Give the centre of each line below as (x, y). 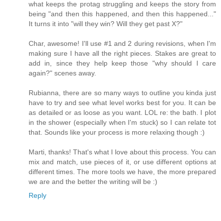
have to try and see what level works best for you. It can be (122, 102)
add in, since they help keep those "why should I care (122, 63)
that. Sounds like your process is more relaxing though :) (117, 132)
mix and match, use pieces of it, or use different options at (122, 162)
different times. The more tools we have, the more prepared (122, 171)
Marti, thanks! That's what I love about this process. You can (122, 152)
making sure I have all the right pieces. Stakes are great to (122, 53)
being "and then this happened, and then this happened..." (122, 14)
